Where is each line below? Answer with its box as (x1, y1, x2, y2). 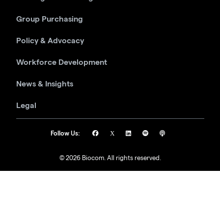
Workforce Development (16, 58, 107, 66)
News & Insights (16, 80, 73, 88)
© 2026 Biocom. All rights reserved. (59, 156, 161, 162)
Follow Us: (50, 130, 80, 137)
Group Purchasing (16, 15, 83, 23)
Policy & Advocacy (16, 36, 84, 45)
